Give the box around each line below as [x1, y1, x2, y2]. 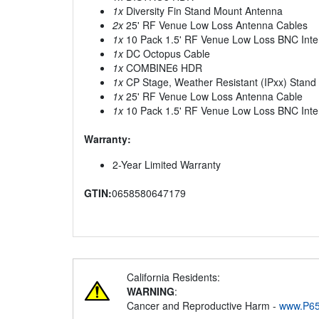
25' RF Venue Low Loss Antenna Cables [123, 18, 308, 33]
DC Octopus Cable [123, 46, 210, 61]
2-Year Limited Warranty [113, 157, 221, 172]
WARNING [127, 284, 174, 299]
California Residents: [127, 270, 220, 285]
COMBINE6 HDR [123, 61, 202, 75]
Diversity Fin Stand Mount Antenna [123, 4, 283, 19]
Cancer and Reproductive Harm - [127, 298, 279, 313]
